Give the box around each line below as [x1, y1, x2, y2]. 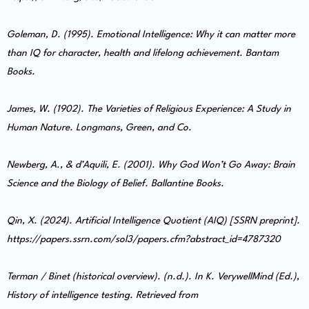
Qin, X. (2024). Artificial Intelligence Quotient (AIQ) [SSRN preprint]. [7, 216, 300, 226]
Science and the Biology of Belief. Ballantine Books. [7, 179, 224, 189]
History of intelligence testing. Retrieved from [7, 290, 198, 301]
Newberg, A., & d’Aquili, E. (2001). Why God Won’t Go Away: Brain [7, 160, 295, 170]
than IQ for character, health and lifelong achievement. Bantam [7, 48, 279, 59]
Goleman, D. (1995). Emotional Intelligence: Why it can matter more [7, 30, 295, 40]
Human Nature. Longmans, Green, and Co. [7, 123, 192, 133]
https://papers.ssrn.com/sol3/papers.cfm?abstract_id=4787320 [7, 235, 281, 245]
